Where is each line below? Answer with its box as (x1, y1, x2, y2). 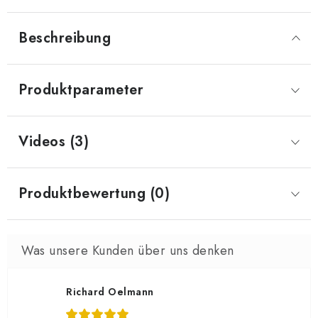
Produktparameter (18, 79, 143, 100)
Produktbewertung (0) (18, 183, 170, 204)
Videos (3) (18, 131, 89, 152)
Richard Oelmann (66, 285, 154, 299)
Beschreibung (18, 28, 111, 48)
